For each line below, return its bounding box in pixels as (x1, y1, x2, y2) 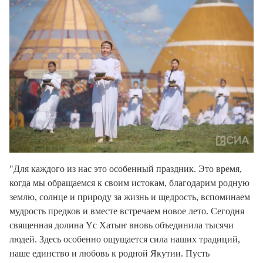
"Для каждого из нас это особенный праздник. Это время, (9, 164, 242, 174)
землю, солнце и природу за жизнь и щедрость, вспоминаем (9, 192, 250, 203)
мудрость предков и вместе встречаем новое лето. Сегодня (9, 206, 244, 217)
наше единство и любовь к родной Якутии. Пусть (9, 248, 210, 259)
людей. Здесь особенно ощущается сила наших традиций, (9, 234, 240, 245)
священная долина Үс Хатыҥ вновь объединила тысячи (9, 220, 234, 231)
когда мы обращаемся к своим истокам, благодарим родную (9, 178, 249, 188)
